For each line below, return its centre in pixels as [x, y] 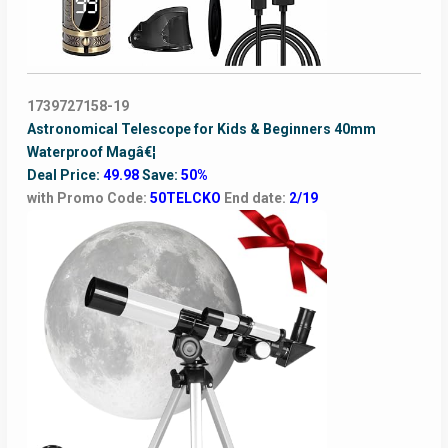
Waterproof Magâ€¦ [91, 152]
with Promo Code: [88, 198]
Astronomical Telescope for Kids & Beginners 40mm [201, 129]
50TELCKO [186, 198]
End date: [256, 198]
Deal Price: [64, 175]
